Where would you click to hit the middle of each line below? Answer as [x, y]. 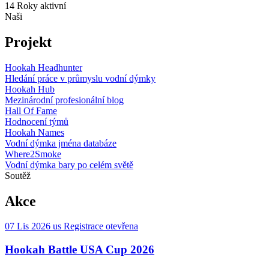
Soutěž [18, 175]
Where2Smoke [33, 154]
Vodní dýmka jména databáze [61, 143]
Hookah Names [35, 132]
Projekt [28, 42]
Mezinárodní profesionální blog [64, 100]
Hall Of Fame [31, 110]
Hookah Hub [30, 89]
